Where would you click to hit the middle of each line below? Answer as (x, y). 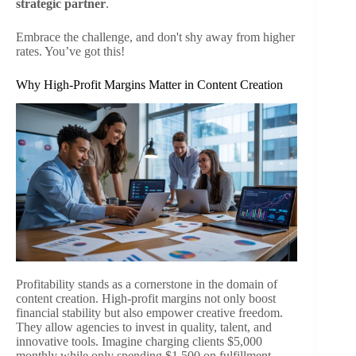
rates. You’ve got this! (70, 51)
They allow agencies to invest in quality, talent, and (144, 327)
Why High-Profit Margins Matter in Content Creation (149, 84)
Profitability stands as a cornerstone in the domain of (147, 284)
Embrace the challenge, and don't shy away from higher (155, 37)
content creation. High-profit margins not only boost (146, 299)
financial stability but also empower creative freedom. (149, 313)
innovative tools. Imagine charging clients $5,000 (139, 342)
